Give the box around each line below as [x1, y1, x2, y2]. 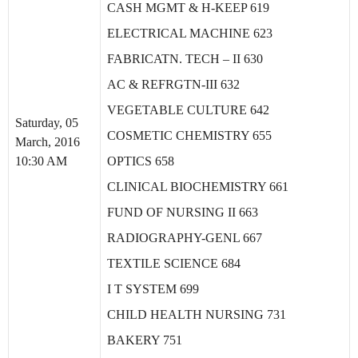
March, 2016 [15, 135, 80, 149]
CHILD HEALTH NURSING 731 [107, 308, 286, 322]
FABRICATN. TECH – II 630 [107, 52, 263, 66]
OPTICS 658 [107, 154, 174, 169]
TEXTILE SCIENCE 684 [107, 257, 241, 271]
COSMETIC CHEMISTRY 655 [107, 129, 272, 143]
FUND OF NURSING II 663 [107, 205, 258, 220]
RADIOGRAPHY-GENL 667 [107, 231, 262, 245]
